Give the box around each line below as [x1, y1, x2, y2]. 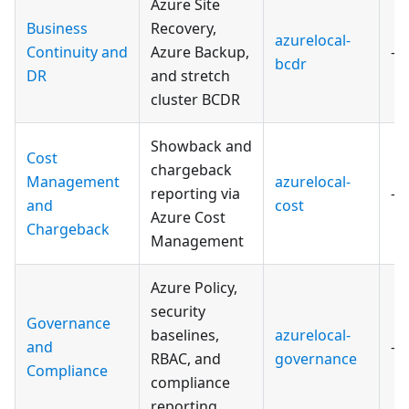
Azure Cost [151, 206, 225, 227]
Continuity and [26, 41, 128, 62]
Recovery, [151, 17, 216, 38]
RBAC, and [151, 348, 221, 369]
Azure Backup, [151, 41, 249, 62]
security [151, 300, 205, 321]
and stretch [151, 65, 230, 86]
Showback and [151, 135, 252, 156]
